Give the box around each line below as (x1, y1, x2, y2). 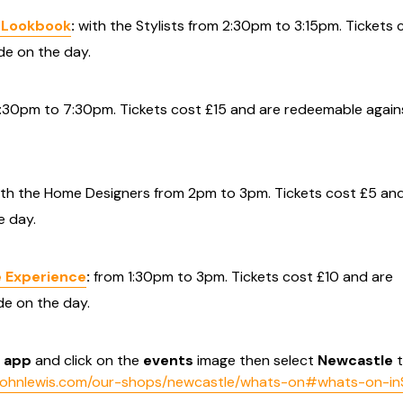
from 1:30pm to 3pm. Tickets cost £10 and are (94, 267, 393, 286)
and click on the (31, 351, 139, 370)
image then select (193, 351, 318, 370)
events (139, 351, 193, 370)
